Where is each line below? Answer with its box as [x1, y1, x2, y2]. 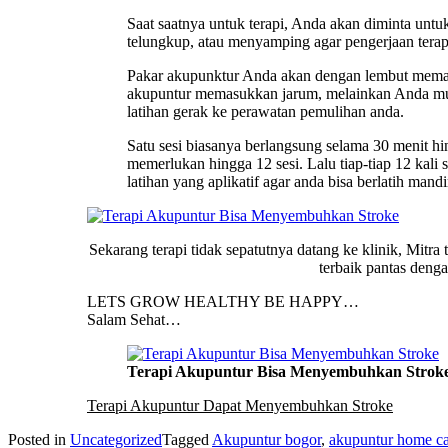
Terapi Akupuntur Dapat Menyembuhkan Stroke [87, 396, 393, 414]
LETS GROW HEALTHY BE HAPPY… [87, 292, 359, 310]
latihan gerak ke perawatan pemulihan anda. [127, 102, 404, 120]
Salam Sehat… [87, 310, 181, 328]
